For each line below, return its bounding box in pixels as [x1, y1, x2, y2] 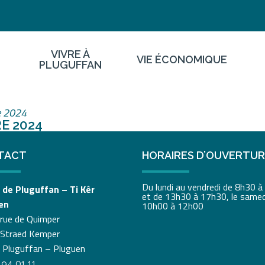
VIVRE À [50, 48, 90, 61]
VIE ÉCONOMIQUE [136, 53, 227, 66]
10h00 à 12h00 [142, 198, 203, 213]
